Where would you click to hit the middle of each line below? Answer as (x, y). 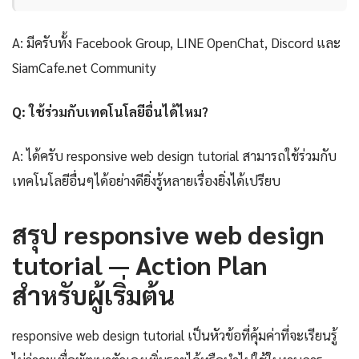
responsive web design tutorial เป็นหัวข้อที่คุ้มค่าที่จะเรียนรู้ (175, 335)
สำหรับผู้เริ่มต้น (93, 295)
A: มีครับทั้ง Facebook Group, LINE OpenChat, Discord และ (176, 43)
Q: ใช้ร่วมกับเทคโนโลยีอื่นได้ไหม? (110, 112)
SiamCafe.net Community (84, 68)
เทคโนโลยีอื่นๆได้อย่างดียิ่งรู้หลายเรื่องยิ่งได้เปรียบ (146, 181)
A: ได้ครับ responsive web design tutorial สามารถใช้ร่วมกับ (174, 156)
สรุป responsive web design (168, 234)
